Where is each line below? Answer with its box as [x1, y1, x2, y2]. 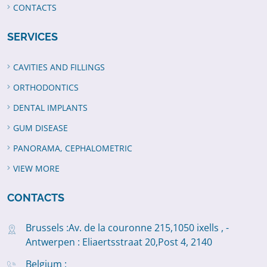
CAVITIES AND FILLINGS [13, 61, 105, 73]
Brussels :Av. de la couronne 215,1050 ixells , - [26, 221, 229, 234]
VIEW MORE [13, 163, 60, 175]
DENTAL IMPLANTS [13, 102, 88, 114]
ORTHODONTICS [13, 82, 79, 94]
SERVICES [7, 30, 58, 44]
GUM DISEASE [13, 122, 68, 134]
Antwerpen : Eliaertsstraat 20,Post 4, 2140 [26, 235, 212, 249]
